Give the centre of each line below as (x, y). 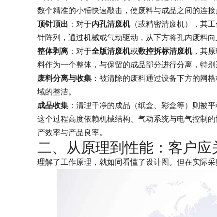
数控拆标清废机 (165, 51)
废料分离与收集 (64, 78)
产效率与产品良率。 (72, 132)
